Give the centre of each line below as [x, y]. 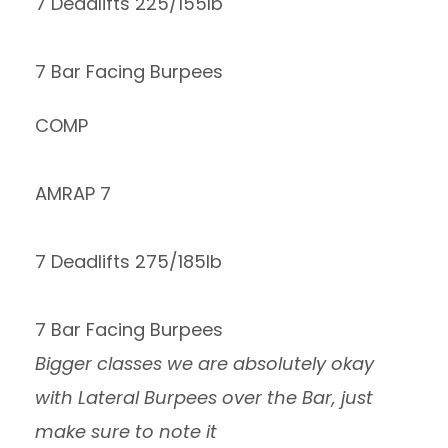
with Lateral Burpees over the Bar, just [204, 397]
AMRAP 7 [73, 193]
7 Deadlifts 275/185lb [128, 261]
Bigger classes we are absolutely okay [204, 363]
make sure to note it [126, 431]
